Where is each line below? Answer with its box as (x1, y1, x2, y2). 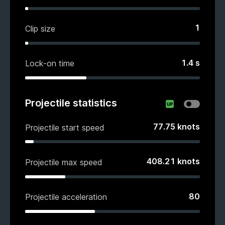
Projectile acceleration (25, 192, 107, 202)
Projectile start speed (25, 122, 104, 133)
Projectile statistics (25, 97, 117, 109)
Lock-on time (25, 58, 74, 69)
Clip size (25, 24, 55, 34)
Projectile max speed (25, 157, 102, 167)
